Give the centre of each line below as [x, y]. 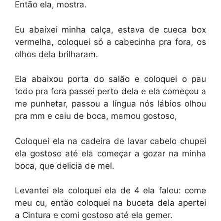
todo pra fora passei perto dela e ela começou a [110, 91]
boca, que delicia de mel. [65, 166]
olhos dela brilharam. [56, 54]
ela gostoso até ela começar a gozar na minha [110, 153]
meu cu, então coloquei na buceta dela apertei [110, 203]
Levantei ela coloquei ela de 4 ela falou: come [110, 190]
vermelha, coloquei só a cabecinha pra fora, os [110, 42]
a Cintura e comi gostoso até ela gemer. [94, 215]
